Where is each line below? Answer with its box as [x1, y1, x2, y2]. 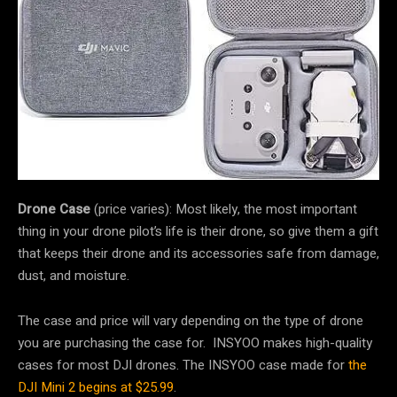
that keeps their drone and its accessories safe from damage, [18, 244, 379, 264]
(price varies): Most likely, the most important [94, 199, 357, 220]
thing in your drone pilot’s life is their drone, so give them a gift [18, 222, 378, 242]
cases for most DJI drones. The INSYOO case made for [18, 355, 345, 376]
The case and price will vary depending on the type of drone [18, 311, 363, 331]
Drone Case [18, 199, 94, 220]
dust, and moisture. [18, 266, 140, 286]
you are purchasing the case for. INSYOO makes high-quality [18, 333, 372, 354]
